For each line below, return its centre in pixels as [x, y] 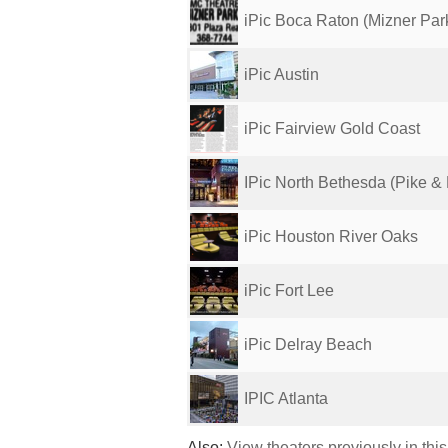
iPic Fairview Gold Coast [332, 128]
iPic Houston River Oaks [331, 236]
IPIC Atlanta [286, 398]
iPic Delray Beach [308, 344]
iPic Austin [281, 74]
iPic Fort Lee [289, 290]
